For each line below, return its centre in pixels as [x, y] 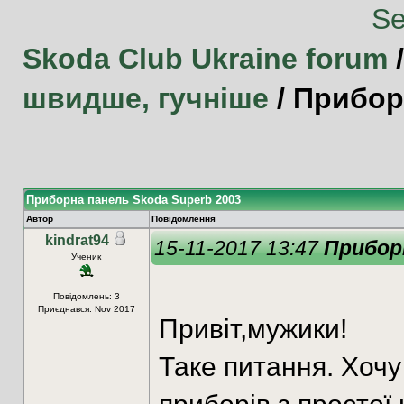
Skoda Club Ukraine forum [205, 58]
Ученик [86, 256]
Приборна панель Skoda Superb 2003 [133, 199]
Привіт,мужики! [252, 328]
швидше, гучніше [145, 98]
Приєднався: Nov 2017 [86, 308]
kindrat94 [77, 240]
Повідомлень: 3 [86, 296]
